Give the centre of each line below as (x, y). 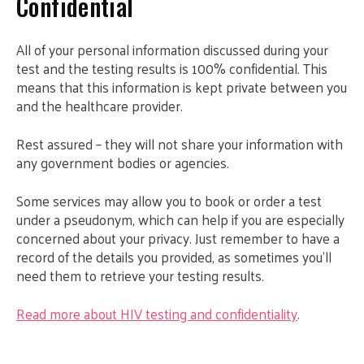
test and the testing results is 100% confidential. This (172, 68)
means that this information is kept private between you (182, 87)
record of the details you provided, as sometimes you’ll (174, 257)
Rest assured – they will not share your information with (180, 144)
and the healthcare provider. (100, 106)
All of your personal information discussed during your (172, 50)
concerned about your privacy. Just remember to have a (178, 238)
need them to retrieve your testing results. (140, 275)
